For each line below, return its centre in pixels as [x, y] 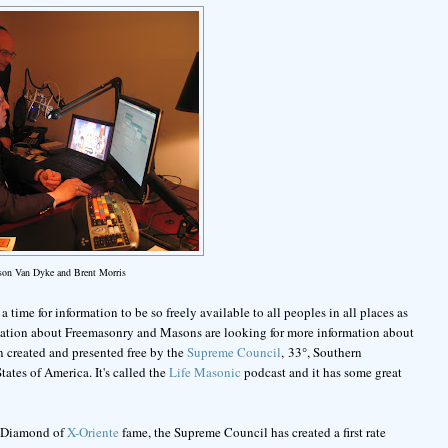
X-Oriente [92, 432]
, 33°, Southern [321, 352]
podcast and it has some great [321, 372]
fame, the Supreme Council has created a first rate [252, 432]
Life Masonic [204, 372]
